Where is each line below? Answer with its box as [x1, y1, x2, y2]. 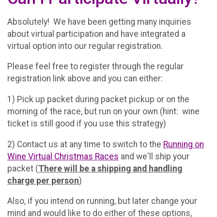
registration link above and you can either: [7, 74, 165, 84]
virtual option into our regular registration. [7, 41, 163, 51]
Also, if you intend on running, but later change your [7, 196, 197, 206]
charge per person [7, 175, 79, 186]
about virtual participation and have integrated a [7, 29, 186, 39]
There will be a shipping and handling [38, 163, 182, 173]
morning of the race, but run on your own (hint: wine [7, 106, 200, 116]
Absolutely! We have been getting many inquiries [7, 16, 191, 27]
